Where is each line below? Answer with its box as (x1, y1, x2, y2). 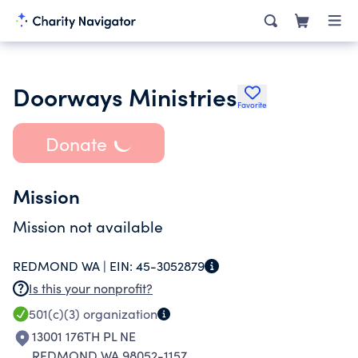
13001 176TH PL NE (32, 328, 136, 344)
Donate (45, 130, 107, 156)
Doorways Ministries (13, 79, 237, 113)
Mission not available (13, 216, 163, 237)
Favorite (237, 99, 267, 110)
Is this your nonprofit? (29, 280, 153, 296)
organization (80, 305, 157, 322)
